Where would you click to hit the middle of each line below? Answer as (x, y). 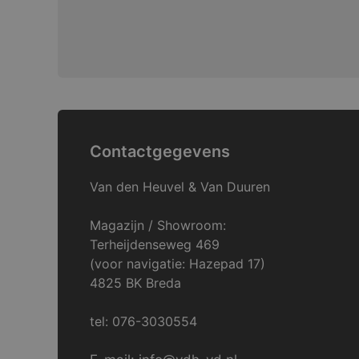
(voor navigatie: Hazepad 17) (177, 264)
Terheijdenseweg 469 (155, 244)
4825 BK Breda (135, 283)
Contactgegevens (160, 151)
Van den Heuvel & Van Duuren (180, 187)
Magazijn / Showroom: (158, 225)
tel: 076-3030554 (143, 321)
